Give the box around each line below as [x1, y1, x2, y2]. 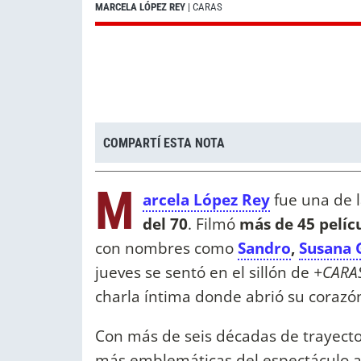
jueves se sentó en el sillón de [95, 261, 313, 284]
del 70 [143, 213, 188, 235]
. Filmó [188, 213, 239, 235]
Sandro [238, 237, 291, 259]
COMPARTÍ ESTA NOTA [103, 135, 225, 151]
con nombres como [95, 237, 238, 259]
